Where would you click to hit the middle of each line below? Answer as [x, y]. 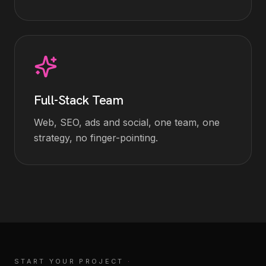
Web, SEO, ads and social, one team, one [127, 122]
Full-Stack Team [79, 100]
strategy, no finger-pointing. [96, 138]
